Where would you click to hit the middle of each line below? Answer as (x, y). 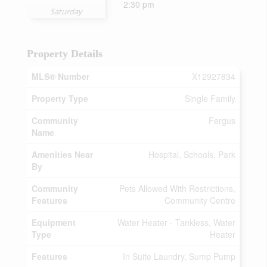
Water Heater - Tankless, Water (176, 222)
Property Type (60, 98)
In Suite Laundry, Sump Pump (179, 256)
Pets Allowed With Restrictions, (177, 188)
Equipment (54, 222)
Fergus (222, 120)
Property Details (65, 54)
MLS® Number (60, 76)
